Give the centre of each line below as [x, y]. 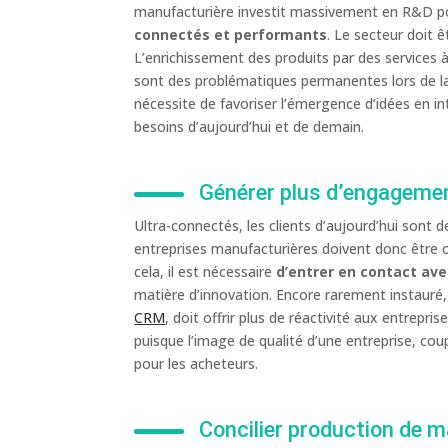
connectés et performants [231, 35]
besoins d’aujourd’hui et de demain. [249, 127]
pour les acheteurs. [196, 364]
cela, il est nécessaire [205, 272]
